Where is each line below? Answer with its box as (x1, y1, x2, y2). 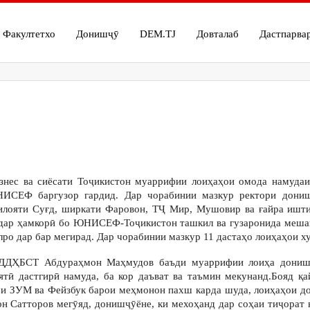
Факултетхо (2, 28, 55, 39)
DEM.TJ (139, 28, 176, 39)
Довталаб (196, 28, 239, 39)
